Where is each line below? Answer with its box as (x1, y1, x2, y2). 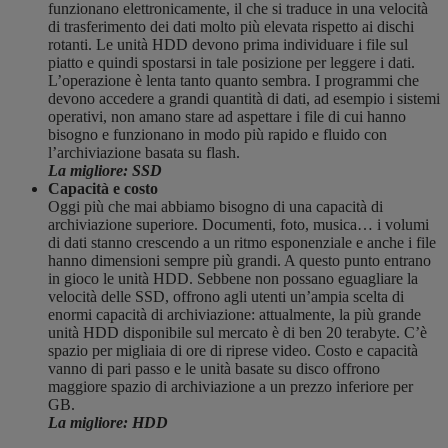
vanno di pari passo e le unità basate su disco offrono (48, 360, 380, 378)
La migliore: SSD (48, 162, 162, 180)
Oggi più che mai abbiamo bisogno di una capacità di (48, 198, 383, 216)
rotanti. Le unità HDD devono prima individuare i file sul (48, 36, 408, 54)
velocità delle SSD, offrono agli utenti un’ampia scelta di (48, 288, 404, 306)
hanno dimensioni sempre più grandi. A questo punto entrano (48, 252, 431, 270)
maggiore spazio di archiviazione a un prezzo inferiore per (48, 378, 413, 396)
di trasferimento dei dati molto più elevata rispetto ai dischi (48, 18, 414, 36)
